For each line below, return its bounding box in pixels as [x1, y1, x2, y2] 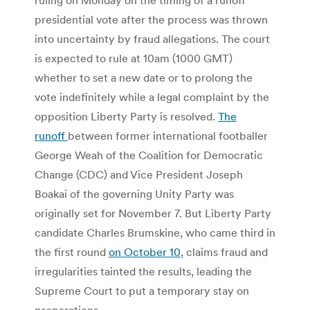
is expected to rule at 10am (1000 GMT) [35, 51, 232, 65]
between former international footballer [68, 128, 268, 143]
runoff [35, 128, 68, 143]
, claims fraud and [181, 244, 268, 259]
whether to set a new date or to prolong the [35, 70, 253, 84]
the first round [35, 244, 109, 259]
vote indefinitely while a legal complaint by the [35, 89, 269, 104]
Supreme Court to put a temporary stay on [35, 283, 249, 298]
